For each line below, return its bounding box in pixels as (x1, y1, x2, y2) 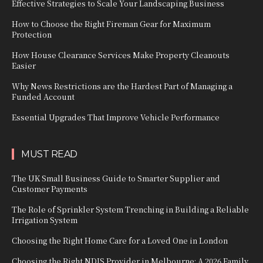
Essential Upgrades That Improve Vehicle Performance (12, 112, 220, 123)
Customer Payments (12, 183, 87, 195)
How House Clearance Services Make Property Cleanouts (12, 49, 230, 61)
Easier (12, 60, 36, 72)
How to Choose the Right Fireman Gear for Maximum (12, 18, 211, 30)
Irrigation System (12, 214, 77, 226)
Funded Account (12, 91, 75, 103)
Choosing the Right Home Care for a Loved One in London (12, 235, 228, 247)
